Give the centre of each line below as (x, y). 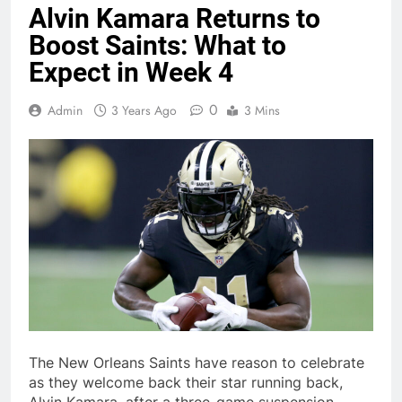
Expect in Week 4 (131, 73)
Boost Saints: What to (157, 46)
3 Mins (262, 111)
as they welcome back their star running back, (186, 383)
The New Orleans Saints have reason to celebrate (197, 363)
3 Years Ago (144, 111)
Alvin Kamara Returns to (175, 19)
